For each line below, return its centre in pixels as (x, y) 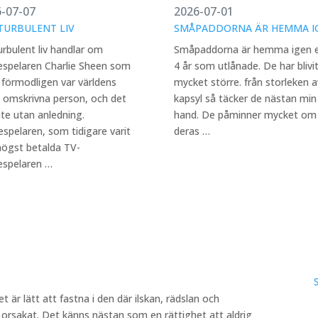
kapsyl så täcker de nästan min (245, 98)
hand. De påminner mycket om (245, 115)
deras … (192, 131)
